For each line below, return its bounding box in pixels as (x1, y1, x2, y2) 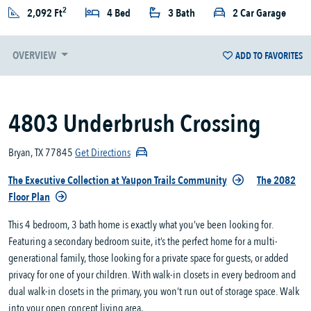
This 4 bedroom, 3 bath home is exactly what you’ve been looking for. (8, 217, 274, 233)
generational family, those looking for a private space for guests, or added (8, 251, 288, 267)
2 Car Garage (233, 6, 286, 22)
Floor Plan (8, 190, 50, 205)
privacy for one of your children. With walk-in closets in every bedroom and (8, 267, 296, 283)
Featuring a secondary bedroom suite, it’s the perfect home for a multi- (8, 234, 278, 250)
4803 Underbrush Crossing (8, 107, 261, 142)
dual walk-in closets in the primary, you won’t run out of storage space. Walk (8, 284, 299, 300)
